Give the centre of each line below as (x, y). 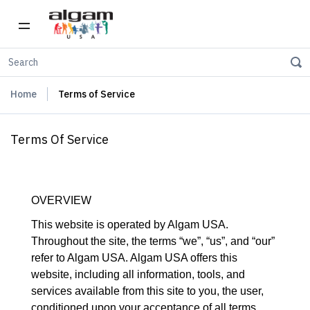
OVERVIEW (61, 200)
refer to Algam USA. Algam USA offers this (134, 258)
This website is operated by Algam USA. (130, 225)
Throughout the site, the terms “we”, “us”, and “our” (153, 241)
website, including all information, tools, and (138, 274)
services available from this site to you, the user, (147, 291)
